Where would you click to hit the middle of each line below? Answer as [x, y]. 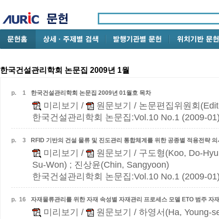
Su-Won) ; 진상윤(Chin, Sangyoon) [101, 165]
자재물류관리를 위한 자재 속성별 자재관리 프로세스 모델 [106, 199]
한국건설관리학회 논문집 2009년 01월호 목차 [91, 93]
